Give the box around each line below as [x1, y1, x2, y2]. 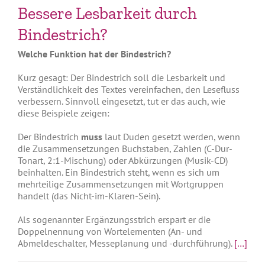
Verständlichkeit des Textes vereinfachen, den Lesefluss [18, 83, 240, 95]
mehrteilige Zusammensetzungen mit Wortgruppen [18, 177, 224, 190]
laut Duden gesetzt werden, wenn [102, 130, 240, 143]
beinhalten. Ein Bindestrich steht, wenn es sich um [18, 166, 219, 178]
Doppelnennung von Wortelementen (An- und [18, 225, 202, 237]
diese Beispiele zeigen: [18, 106, 109, 119]
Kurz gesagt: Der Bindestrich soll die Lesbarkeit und [18, 71, 225, 83]
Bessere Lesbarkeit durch [18, 2, 197, 23]
